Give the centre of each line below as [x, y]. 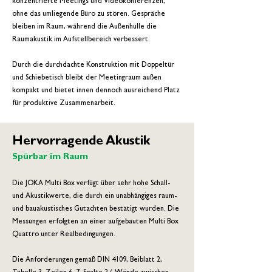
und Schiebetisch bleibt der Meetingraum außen [87, 78]
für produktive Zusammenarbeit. [64, 104]
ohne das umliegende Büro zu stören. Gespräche [89, 15]
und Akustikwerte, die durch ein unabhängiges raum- [94, 197]
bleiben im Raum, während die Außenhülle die [84, 27]
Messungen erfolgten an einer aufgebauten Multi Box [95, 222]
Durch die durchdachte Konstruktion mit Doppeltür [93, 66]
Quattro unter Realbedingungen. [64, 235]
